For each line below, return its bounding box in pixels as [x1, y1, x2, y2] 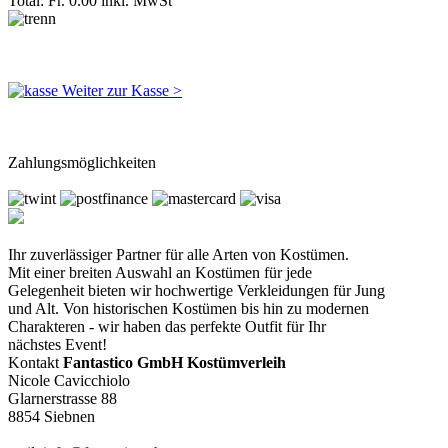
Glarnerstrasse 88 [8, 389, 117, 407]
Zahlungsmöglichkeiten [8, 153, 156, 171]
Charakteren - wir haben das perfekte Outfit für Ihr [8, 317, 326, 335]
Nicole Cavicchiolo [8, 371, 130, 389]
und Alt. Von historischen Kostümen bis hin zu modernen [8, 299, 369, 317]
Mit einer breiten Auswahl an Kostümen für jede [8, 263, 312, 281]
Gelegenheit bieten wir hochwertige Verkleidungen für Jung [8, 281, 385, 299]
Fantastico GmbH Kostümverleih [63, 353, 286, 371]
